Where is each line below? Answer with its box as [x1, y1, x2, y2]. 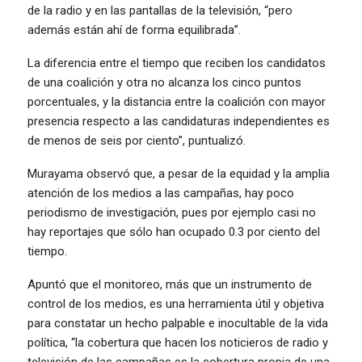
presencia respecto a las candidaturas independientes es [27, 113, 330, 128]
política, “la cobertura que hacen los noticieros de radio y [27, 335, 328, 350]
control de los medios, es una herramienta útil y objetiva [27, 296, 324, 311]
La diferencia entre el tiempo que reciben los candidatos [27, 55, 326, 70]
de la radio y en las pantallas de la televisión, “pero [27, 2, 293, 18]
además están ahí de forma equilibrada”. [27, 22, 241, 37]
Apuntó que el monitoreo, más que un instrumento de [27, 276, 312, 292]
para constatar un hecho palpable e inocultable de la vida [27, 315, 328, 330]
